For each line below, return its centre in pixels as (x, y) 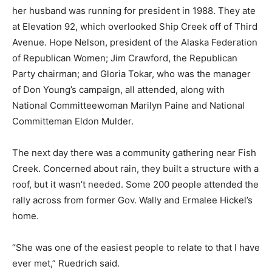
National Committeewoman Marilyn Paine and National (128, 105)
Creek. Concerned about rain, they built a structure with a (135, 168)
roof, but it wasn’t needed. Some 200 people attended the (135, 184)
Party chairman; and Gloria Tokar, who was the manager (131, 74)
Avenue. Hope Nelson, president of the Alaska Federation (135, 42)
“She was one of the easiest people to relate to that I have (136, 247)
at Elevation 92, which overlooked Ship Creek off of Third (135, 26)
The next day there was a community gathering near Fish (134, 153)
